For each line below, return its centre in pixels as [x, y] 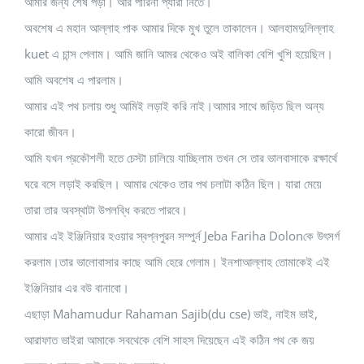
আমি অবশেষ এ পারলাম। [74, 80]
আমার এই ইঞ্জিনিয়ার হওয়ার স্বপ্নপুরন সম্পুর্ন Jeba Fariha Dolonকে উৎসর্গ [182, 236]
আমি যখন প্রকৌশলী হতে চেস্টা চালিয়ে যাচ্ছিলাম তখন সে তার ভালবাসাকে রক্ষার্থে [181, 158]
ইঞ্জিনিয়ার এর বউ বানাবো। [77, 288]
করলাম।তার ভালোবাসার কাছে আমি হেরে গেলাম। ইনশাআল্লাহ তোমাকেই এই [177, 262]
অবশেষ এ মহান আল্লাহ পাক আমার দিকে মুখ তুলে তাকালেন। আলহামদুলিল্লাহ [179, 28]
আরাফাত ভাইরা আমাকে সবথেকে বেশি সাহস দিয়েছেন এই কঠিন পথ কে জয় [169, 340]
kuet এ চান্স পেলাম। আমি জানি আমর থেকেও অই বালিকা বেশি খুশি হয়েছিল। [179, 54]
